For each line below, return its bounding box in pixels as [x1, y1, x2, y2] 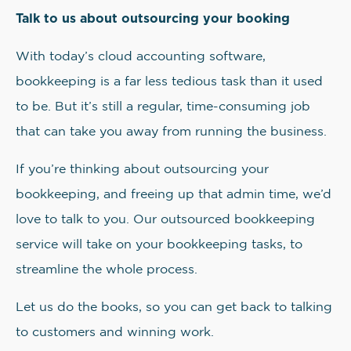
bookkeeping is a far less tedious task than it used [16, 76, 323, 88]
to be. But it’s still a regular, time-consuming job [16, 101, 310, 113]
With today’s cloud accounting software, [16, 51, 266, 63]
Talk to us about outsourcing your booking [16, 9, 290, 27]
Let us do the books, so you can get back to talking [16, 302, 332, 313]
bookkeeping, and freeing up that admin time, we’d [16, 189, 331, 201]
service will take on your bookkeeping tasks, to [16, 239, 302, 251]
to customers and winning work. [16, 327, 214, 338]
